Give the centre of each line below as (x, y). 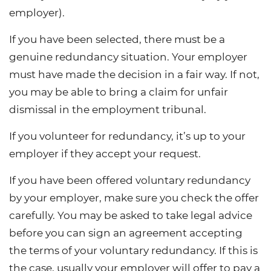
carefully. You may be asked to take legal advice (131, 215)
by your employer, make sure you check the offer (134, 198)
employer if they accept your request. (105, 153)
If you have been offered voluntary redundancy (130, 180)
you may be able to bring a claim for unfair (119, 92)
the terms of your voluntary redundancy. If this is (133, 250)
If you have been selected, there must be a (117, 39)
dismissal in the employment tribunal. (108, 109)
